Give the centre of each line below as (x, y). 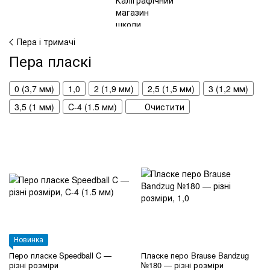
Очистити (165, 106)
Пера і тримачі (46, 42)
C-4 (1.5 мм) (93, 106)
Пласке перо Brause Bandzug (195, 255)
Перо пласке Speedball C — (60, 255)
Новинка (29, 239)
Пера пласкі (50, 61)
